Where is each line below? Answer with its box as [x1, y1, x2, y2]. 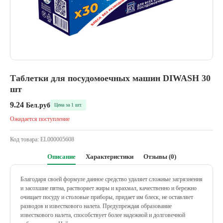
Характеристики [85, 153, 133, 160]
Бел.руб [26, 102, 50, 109]
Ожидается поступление [10, 115, 70, 122]
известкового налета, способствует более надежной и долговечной [20, 212, 185, 219]
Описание [47, 153, 76, 160]
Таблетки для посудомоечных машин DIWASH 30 [10, 73, 211, 83]
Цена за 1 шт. [54, 102, 82, 108]
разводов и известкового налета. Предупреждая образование [20, 203, 172, 210]
